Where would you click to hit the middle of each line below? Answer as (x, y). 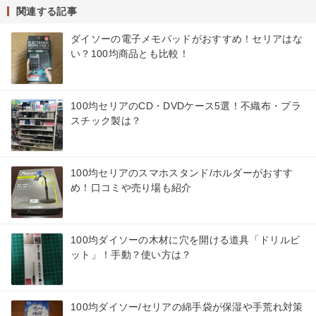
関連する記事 (47, 11)
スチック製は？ (106, 120)
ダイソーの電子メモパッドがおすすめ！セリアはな (187, 38)
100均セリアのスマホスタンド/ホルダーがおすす (182, 172)
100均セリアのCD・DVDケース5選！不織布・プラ (186, 105)
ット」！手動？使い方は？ (131, 254)
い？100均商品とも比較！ (130, 53)
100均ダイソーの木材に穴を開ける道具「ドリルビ (186, 239)
